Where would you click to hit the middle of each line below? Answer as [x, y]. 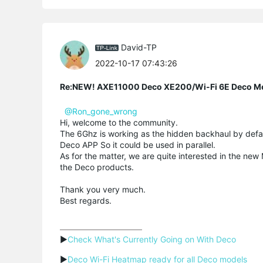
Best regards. [86, 200]
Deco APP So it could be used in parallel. [138, 145]
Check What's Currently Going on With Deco [152, 239]
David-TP [139, 47]
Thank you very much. [103, 189]
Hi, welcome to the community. [119, 122]
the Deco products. [97, 167]
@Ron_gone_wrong [101, 111]
